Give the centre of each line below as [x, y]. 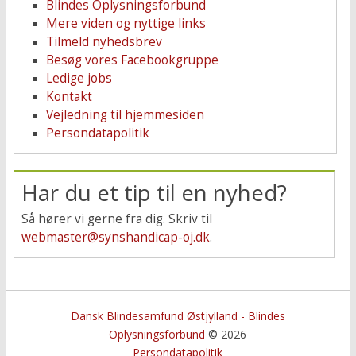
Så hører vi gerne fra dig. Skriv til [116, 219]
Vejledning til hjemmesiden [125, 115]
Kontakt [69, 97]
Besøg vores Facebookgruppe [132, 60]
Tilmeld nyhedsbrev [104, 42]
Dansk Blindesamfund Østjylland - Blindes [178, 316]
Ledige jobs [79, 78]
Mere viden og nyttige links [126, 23]
